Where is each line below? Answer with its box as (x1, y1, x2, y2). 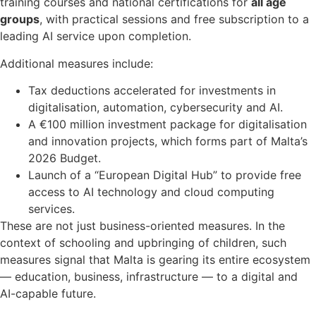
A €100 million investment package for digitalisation (28, 117, 307, 132)
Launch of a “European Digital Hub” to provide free (28, 168, 301, 183)
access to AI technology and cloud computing (28, 185, 274, 200)
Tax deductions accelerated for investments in (28, 83, 276, 98)
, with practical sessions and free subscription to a (39, 12, 309, 27)
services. (28, 202, 75, 217)
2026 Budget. (28, 151, 101, 166)
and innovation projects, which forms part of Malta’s (28, 134, 308, 149)
